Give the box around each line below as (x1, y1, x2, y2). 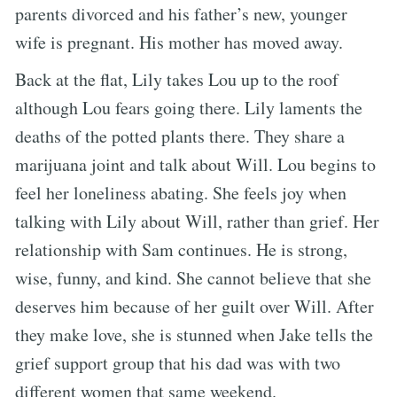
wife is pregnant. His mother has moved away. (15, 29, 343, 54)
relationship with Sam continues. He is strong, (15, 237, 347, 261)
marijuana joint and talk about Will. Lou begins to (15, 152, 376, 176)
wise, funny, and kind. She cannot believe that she (15, 265, 371, 290)
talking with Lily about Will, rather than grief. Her (15, 208, 379, 233)
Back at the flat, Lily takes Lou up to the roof (15, 66, 339, 91)
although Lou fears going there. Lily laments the (15, 95, 362, 120)
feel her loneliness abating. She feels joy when (15, 180, 346, 205)
